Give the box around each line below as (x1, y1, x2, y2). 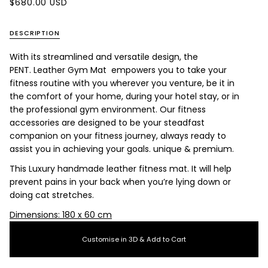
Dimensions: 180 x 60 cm (10, 209, 112, 221)
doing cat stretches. (10, 188, 94, 201)
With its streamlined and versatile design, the (10, 50, 198, 63)
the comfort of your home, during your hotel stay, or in (10, 90, 239, 102)
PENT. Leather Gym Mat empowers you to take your (10, 63, 227, 76)
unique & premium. (151, 142, 234, 155)
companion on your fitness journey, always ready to (10, 129, 226, 142)
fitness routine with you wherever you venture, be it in (10, 77, 234, 89)
